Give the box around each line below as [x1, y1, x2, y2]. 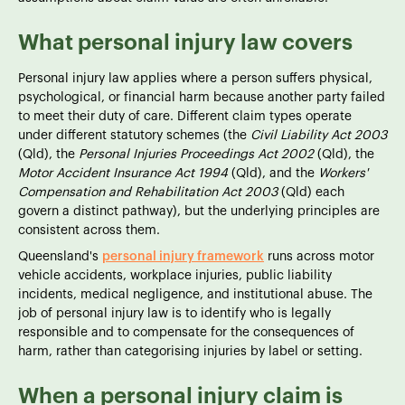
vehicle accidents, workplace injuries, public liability [18, 268, 332, 282]
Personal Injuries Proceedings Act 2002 [79, 147, 314, 161]
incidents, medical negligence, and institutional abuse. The [18, 287, 372, 301]
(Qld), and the [228, 166, 318, 180]
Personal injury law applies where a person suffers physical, [18, 71, 372, 85]
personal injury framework [102, 250, 264, 263]
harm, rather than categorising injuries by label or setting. [18, 344, 363, 358]
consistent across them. [18, 223, 160, 237]
